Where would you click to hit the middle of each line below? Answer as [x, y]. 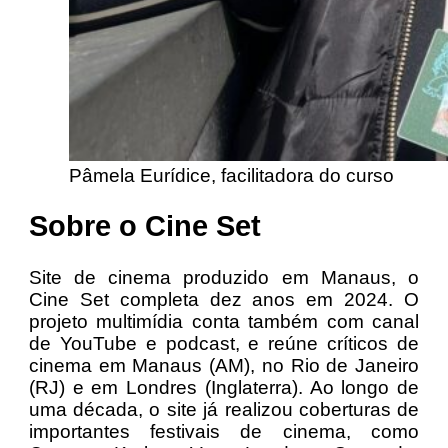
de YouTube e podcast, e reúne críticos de [224, 344]
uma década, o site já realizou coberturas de [224, 410]
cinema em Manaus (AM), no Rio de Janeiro [224, 366]
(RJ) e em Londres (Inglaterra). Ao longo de [224, 388]
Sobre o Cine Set [144, 226]
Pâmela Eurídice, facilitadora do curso [231, 175]
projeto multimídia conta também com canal [224, 322]
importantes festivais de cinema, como [224, 432]
